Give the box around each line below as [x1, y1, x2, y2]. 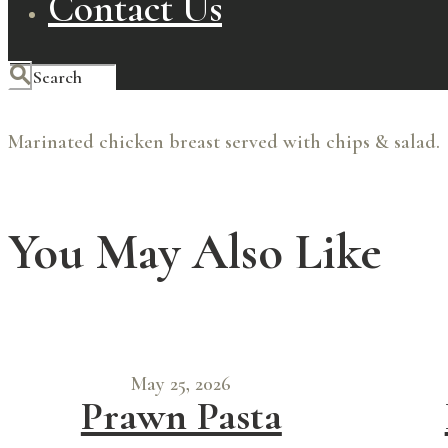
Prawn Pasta [80, 391, 282, 442]
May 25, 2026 [131, 372, 232, 397]
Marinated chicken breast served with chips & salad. [8, 130, 440, 155]
